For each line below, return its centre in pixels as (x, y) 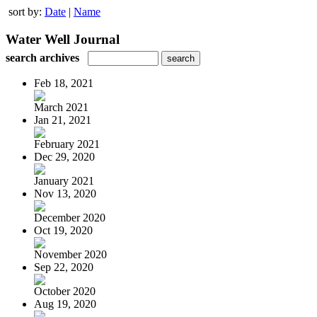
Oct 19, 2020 (63, 230)
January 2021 (64, 180)
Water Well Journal (63, 39)
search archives (42, 57)
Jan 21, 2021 (63, 120)
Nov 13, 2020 (65, 193)
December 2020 (70, 217)
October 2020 (65, 291)
